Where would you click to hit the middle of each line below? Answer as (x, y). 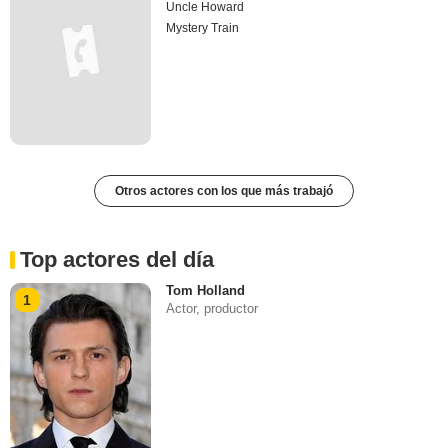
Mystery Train (203, 28)
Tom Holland (206, 291)
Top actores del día (117, 260)
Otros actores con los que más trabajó (224, 191)
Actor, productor (212, 309)
